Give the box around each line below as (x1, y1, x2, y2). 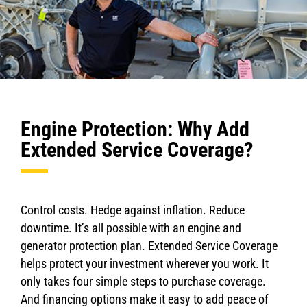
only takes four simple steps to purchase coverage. (21, 274, 266, 288)
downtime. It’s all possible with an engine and (21, 221, 241, 235)
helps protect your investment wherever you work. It (21, 256, 269, 271)
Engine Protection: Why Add (21, 117, 249, 141)
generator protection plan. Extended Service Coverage (21, 238, 278, 253)
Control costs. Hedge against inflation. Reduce (21, 203, 245, 217)
